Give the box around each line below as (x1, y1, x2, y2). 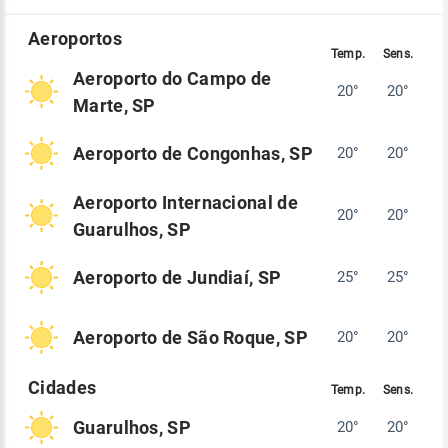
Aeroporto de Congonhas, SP (73, 143, 313, 165)
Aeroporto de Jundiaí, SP (73, 267, 282, 289)
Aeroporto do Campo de (73, 67, 272, 89)
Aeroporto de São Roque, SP (73, 327, 308, 349)
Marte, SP (73, 94, 156, 116)
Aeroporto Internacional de (73, 191, 298, 213)
